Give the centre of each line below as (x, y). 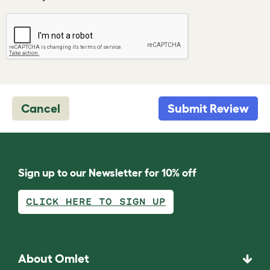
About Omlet (54, 259)
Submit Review (208, 108)
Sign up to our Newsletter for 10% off (107, 173)
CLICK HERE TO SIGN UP (96, 202)
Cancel (41, 108)
